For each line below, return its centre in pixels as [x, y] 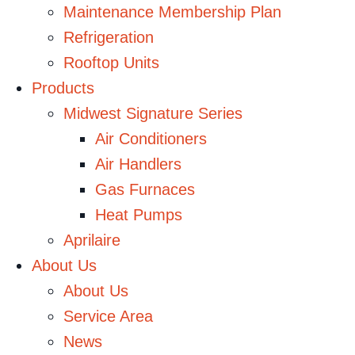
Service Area [108, 316]
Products [63, 88]
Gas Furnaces [145, 189]
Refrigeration [109, 37]
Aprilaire [92, 240]
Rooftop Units [111, 62]
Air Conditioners [151, 138]
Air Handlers [138, 164]
